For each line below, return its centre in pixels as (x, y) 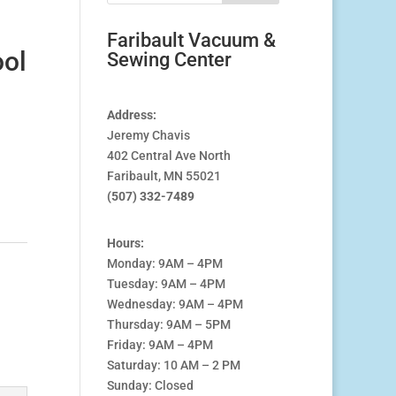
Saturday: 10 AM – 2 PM (173, 366)
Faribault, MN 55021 (164, 176)
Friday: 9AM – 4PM (160, 345)
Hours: (125, 244)
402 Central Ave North (168, 156)
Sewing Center (169, 60)
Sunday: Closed (150, 386)
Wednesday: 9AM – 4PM (175, 305)
